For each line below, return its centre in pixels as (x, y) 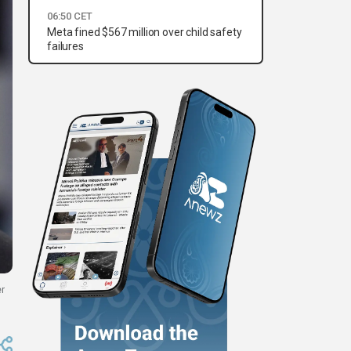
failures (65, 47)
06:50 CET (70, 16)
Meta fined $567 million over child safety (145, 33)
